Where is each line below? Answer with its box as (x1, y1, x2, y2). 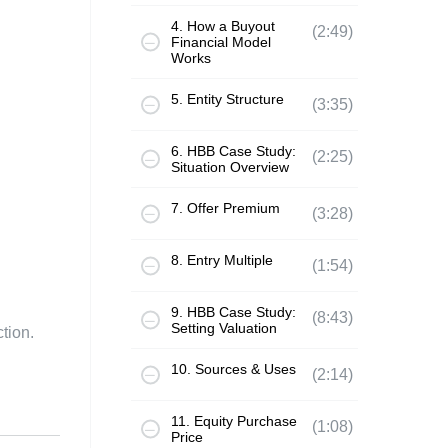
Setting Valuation (170, 320, 277, 336)
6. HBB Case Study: (170, 143, 296, 159)
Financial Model (170, 34, 271, 50)
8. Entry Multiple (170, 252, 273, 268)
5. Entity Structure (170, 91, 284, 107)
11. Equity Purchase (170, 413, 297, 429)
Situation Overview (170, 159, 289, 175)
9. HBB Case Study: (170, 304, 296, 320)
